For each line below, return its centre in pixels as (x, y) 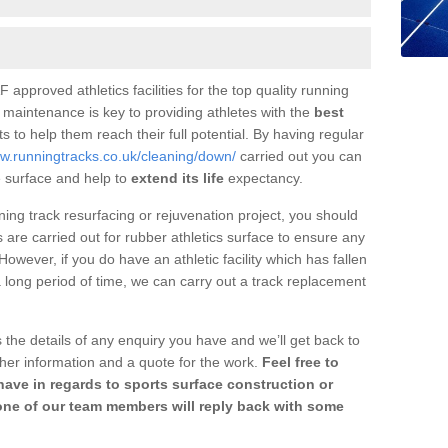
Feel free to (298, 361)
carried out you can (299, 155)
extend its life (177, 177)
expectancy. (265, 177)
